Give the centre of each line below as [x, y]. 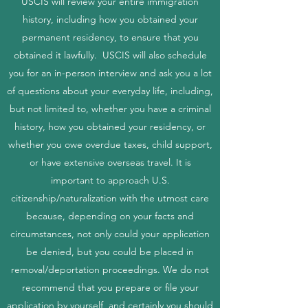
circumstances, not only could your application [110, 234]
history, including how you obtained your [110, 19]
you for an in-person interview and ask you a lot [110, 73]
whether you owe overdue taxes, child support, [110, 144]
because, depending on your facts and [110, 216]
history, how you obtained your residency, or [110, 126]
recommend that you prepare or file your [110, 287]
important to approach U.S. [110, 180]
